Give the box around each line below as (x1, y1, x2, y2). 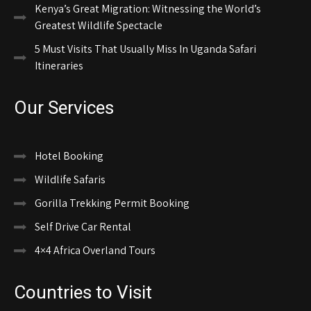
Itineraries (35, 58, 83, 73)
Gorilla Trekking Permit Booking (35, 195, 190, 210)
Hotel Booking (35, 148, 103, 163)
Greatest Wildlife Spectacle (35, 17, 162, 33)
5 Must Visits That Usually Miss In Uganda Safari (35, 41, 256, 56)
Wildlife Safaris (35, 171, 106, 187)
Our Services (14, 96, 114, 118)
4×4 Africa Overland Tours (35, 242, 155, 258)
